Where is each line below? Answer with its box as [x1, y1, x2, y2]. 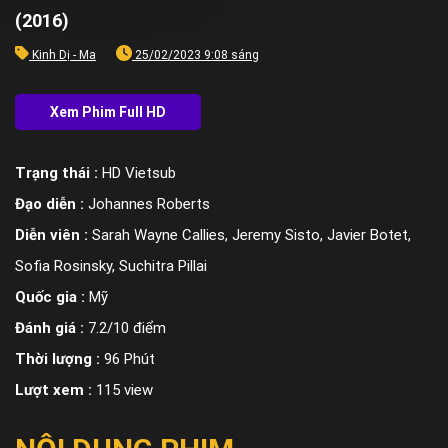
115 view [96, 380, 153, 399]
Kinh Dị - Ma [32, 47, 96, 62]
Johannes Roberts [88, 194, 210, 213]
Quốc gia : [15, 287, 89, 306]
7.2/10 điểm [88, 318, 166, 337]
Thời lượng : [15, 349, 104, 368]
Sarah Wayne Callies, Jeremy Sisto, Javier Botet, [92, 225, 411, 244]
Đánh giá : [15, 318, 88, 337]
